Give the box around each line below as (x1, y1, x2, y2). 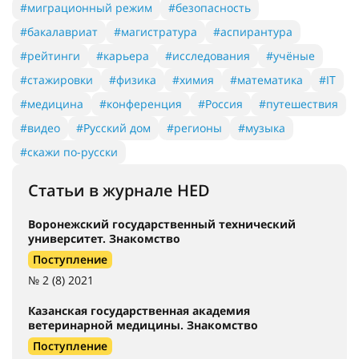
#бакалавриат (20, 23, 98, 39)
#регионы (167, 119, 222, 135)
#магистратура (114, 23, 197, 39)
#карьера (96, 47, 149, 63)
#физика (109, 71, 156, 87)
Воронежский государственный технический (28, 216, 296, 232)
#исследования (165, 47, 250, 63)
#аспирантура (213, 23, 292, 39)
